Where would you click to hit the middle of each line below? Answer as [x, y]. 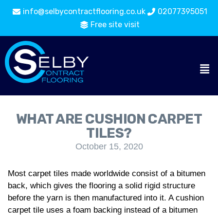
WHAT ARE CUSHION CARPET [109, 119]
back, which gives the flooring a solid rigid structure [101, 186]
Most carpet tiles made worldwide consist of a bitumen [107, 173]
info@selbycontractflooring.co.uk [84, 11]
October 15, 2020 [109, 146]
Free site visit [115, 25]
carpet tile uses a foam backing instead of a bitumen [103, 210]
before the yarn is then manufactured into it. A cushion [106, 198]
